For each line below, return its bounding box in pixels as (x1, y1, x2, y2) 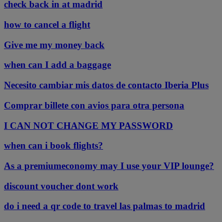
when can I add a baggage (4, 59, 111, 70)
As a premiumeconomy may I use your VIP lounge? (4, 160, 214, 171)
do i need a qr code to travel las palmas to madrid (4, 201, 205, 212)
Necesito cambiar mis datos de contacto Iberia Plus (4, 80, 209, 91)
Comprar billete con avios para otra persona (4, 100, 184, 111)
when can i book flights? (4, 140, 103, 151)
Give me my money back (4, 39, 105, 50)
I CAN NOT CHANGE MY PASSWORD (4, 120, 173, 131)
